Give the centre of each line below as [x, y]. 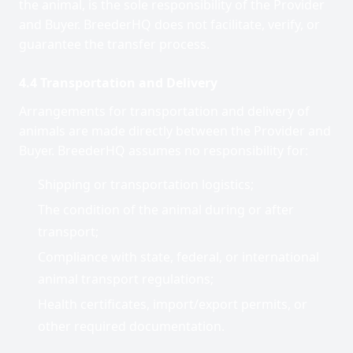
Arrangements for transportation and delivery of [164, 111]
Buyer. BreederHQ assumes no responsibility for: [163, 150]
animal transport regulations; [126, 279]
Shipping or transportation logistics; [146, 184]
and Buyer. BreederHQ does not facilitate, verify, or [169, 24]
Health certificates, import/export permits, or [173, 304]
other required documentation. [131, 326]
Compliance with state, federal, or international [178, 257]
